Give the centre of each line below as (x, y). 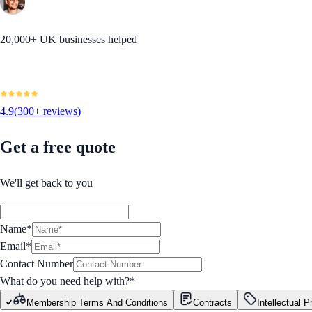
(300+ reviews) (47, 111)
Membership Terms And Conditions (97, 303)
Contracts (212, 303)
